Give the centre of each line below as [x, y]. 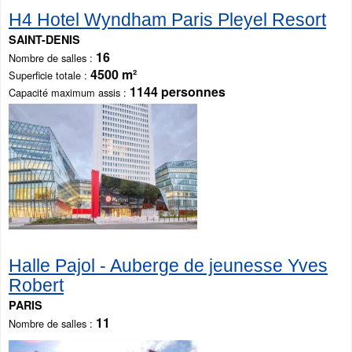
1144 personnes [178, 91]
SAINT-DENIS [44, 39]
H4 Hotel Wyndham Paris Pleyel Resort [167, 19]
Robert [36, 286]
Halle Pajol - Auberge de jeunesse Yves [168, 266]
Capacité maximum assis [64, 92]
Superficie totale [45, 75]
